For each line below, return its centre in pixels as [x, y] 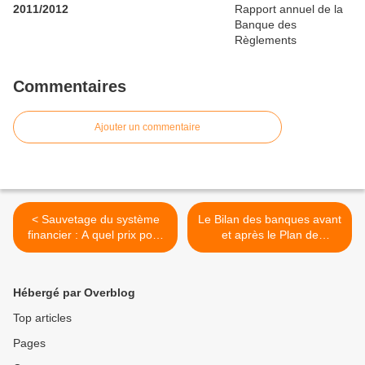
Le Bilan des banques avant [270, 219]
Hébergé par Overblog [74, 292]
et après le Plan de [270, 235]
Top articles [42, 318]
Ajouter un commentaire [147, 127]
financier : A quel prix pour [95, 235]
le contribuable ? [95, 250]
